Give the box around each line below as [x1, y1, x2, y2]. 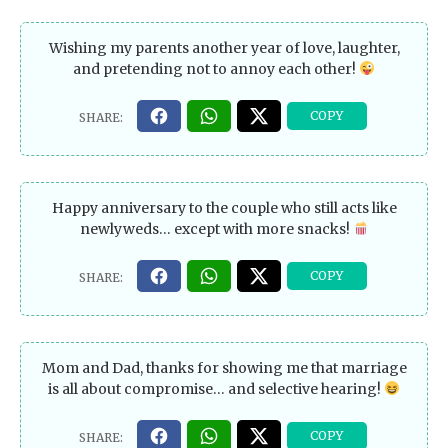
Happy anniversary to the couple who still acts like [51, 198, 397, 217]
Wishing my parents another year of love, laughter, [48, 39, 400, 58]
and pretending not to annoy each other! [73, 60, 360, 79]
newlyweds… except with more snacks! [79, 219, 353, 238]
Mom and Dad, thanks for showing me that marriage [41, 358, 407, 377]
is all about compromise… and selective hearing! [48, 379, 385, 398]
